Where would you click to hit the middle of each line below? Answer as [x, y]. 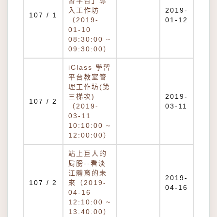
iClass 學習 [90, 67]
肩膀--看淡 [87, 163]
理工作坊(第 [89, 87]
